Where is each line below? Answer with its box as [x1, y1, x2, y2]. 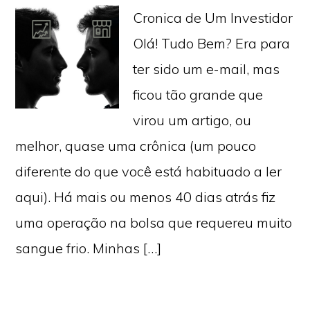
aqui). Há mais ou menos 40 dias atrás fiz [15, 188, 276, 206]
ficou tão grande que [133, 86, 264, 103]
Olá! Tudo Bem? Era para [133, 35, 291, 52]
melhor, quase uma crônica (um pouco [15, 137, 257, 154]
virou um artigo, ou [133, 111, 252, 129]
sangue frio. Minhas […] [15, 239, 162, 257]
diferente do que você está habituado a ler [15, 163, 282, 180]
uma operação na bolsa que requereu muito [15, 214, 293, 231]
